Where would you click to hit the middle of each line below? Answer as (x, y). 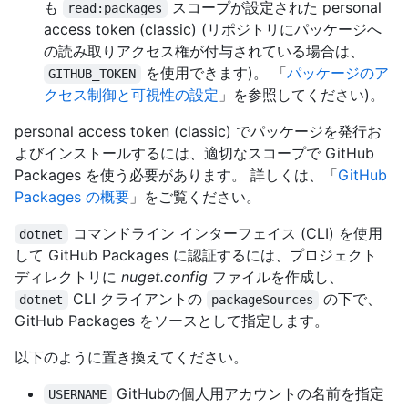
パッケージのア (337, 73)
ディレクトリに (68, 277)
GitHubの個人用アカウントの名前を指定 (248, 394)
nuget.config (164, 277)
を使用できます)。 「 (214, 73)
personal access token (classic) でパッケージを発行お (198, 132)
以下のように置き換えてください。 (131, 357)
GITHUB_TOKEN (92, 74)
